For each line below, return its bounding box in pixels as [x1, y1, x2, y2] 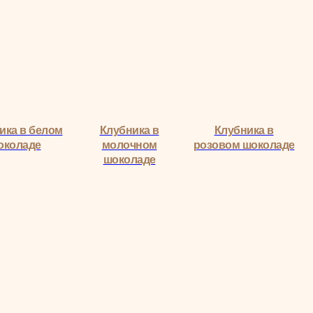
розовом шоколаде [93, 139, 195, 151]
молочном [1, 139, 57, 151]
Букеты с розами [213, 124, 303, 136]
